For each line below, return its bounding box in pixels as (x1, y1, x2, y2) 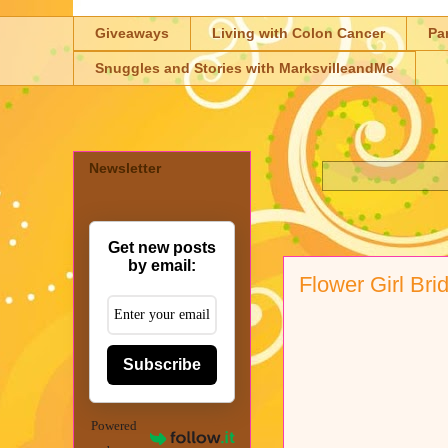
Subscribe (123, 355, 201, 373)
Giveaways (95, 25, 169, 42)
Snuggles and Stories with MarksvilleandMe (95, 60, 394, 77)
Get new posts (108, 238, 216, 256)
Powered (91, 417, 138, 433)
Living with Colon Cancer (212, 25, 385, 42)
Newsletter (89, 159, 161, 176)
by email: (128, 256, 196, 274)
